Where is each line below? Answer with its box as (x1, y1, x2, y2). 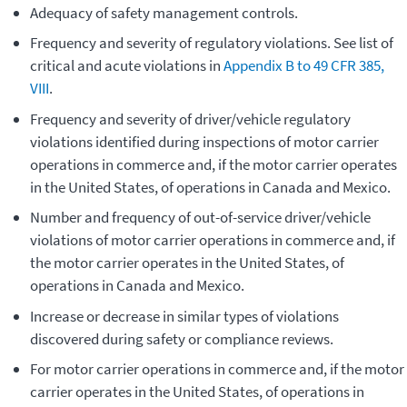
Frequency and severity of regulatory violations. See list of (29, 33, 393, 54)
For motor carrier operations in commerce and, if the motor (29, 359, 404, 380)
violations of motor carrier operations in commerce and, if (29, 230, 395, 251)
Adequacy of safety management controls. (29, 2, 298, 23)
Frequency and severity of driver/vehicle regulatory (29, 108, 351, 129)
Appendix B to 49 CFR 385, (223, 55, 384, 76)
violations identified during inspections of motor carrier (29, 131, 379, 152)
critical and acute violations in (29, 55, 223, 76)
